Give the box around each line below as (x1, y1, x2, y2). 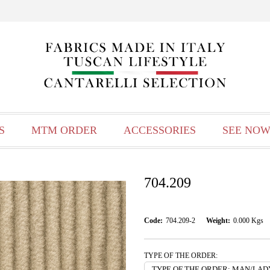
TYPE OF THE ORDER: (144, 251, 218, 260)
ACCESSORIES (123, 124, 196, 136)
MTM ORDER (31, 124, 97, 136)
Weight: (206, 216, 230, 225)
